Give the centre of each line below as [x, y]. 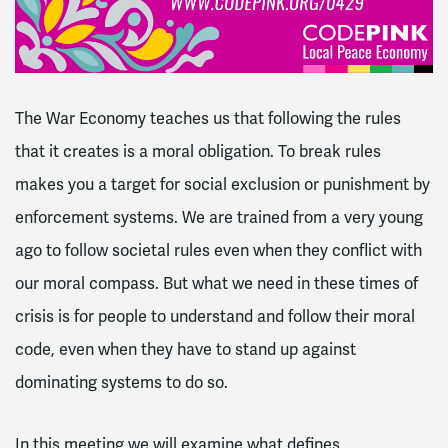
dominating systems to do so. [121, 382]
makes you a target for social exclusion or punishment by [222, 184]
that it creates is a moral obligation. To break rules [198, 151]
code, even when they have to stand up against [185, 349]
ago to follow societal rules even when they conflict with [218, 250]
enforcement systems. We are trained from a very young [219, 217]
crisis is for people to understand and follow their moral [215, 316]
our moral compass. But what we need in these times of [216, 283]
